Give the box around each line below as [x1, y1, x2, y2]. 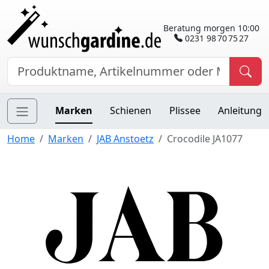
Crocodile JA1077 [167, 132, 243, 146]
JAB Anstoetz [97, 132, 154, 146]
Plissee [169, 104, 201, 118]
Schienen [110, 104, 151, 118]
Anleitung [218, 104, 262, 118]
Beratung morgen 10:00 [163, 22, 259, 34]
